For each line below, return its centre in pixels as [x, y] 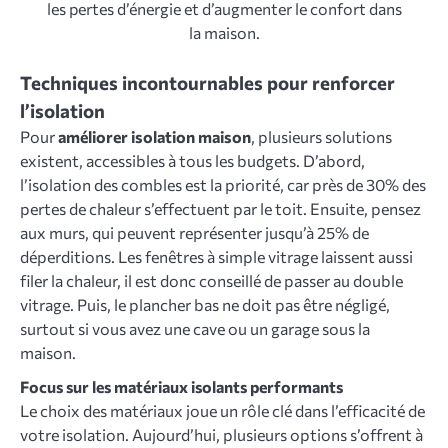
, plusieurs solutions [321, 137]
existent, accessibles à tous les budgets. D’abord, [192, 161]
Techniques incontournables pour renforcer [207, 83]
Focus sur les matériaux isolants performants [181, 387]
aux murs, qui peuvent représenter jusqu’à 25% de [194, 233]
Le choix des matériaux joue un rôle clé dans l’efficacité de [222, 411]
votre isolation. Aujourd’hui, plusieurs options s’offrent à [221, 435]
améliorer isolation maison [154, 137]
